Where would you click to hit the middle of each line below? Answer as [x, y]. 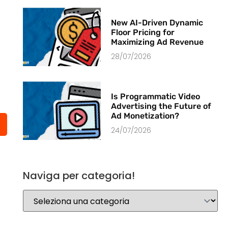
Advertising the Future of [161, 106]
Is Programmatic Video [156, 97]
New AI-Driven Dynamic [157, 23]
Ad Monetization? [145, 116]
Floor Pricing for [143, 33]
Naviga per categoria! [79, 176]
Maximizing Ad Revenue [158, 42]
